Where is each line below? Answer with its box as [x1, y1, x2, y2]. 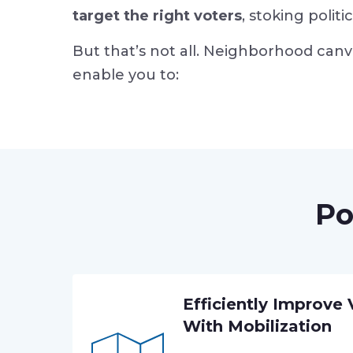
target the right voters [72, 7, 242, 24]
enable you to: [72, 66, 179, 84]
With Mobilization [183, 317, 332, 336]
